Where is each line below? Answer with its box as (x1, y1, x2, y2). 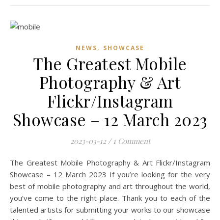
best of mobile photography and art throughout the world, (10, 181, 210, 191)
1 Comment (112, 136, 150, 146)
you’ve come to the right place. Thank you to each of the (10, 193, 210, 203)
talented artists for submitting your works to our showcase (10, 205, 210, 215)
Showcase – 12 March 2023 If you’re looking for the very (10, 169, 210, 179)
